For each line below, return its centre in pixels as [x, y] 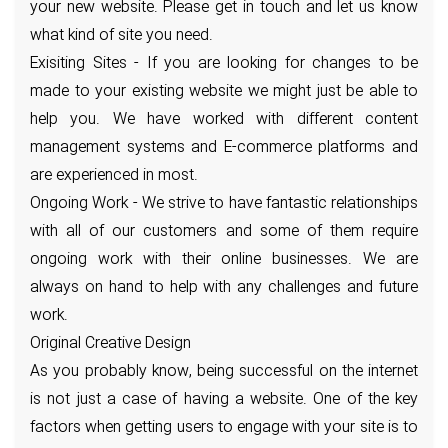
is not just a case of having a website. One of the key [224, 400]
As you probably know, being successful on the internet [224, 372]
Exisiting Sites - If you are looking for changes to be [224, 64]
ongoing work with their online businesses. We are [224, 260]
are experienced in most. [114, 176]
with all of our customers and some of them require [224, 232]
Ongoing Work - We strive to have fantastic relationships [224, 204]
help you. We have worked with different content [224, 120]
